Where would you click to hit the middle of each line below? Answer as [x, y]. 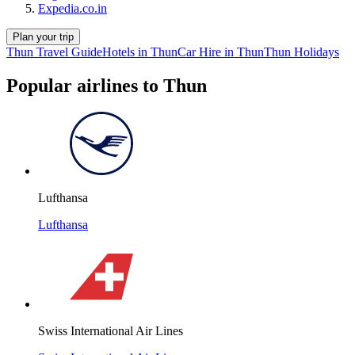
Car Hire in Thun [221, 52]
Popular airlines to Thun [107, 85]
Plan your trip [43, 36]
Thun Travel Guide [54, 52]
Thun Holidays [302, 52]
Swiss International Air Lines [111, 331]
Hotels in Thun [140, 52]
